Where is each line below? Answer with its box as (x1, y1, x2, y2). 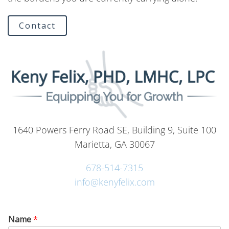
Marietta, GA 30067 (74, 138, 155, 150)
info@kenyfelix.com (74, 175, 155, 188)
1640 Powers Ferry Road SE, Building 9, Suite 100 (13, 123, 216, 136)
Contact (19, 20, 56, 31)
